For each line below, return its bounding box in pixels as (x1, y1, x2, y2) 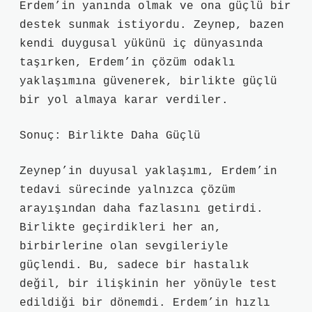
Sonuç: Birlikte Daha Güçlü (19, 130, 201, 142)
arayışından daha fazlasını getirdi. (19, 203, 263, 215)
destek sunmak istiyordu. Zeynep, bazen (19, 19, 284, 31)
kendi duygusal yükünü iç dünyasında (19, 38, 263, 50)
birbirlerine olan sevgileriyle (19, 240, 228, 253)
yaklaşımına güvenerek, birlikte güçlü (19, 75, 277, 88)
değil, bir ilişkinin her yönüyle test (19, 278, 277, 290)
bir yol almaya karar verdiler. (19, 94, 228, 107)
